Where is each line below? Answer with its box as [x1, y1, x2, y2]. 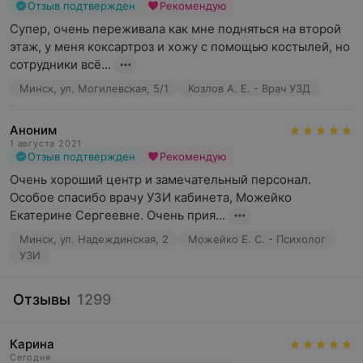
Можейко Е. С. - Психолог [188, 233, 326, 246]
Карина [10, 336, 54, 352]
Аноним [10, 122, 57, 138]
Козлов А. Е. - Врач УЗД [188, 82, 310, 95]
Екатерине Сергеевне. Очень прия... [10, 207, 225, 223]
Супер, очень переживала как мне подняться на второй [10, 21, 341, 36]
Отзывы [13, 291, 70, 308]
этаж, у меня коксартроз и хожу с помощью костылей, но [10, 39, 350, 54]
